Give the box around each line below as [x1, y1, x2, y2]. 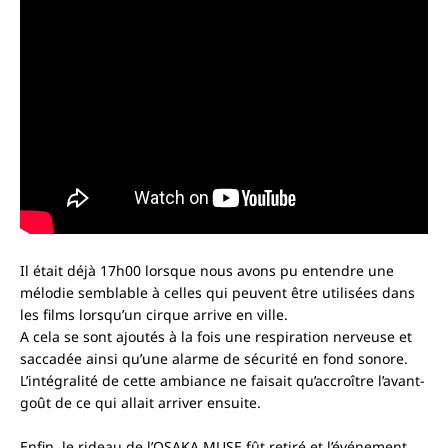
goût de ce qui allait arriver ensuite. [20, 393, 261, 413]
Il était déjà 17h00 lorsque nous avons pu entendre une [20, 261, 394, 281]
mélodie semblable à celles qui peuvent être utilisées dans [20, 283, 415, 303]
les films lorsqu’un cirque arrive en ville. [20, 305, 288, 325]
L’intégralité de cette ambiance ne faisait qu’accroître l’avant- [20, 371, 425, 391]
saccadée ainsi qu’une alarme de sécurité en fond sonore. [20, 349, 408, 369]
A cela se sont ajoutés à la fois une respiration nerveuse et [20, 327, 412, 347]
